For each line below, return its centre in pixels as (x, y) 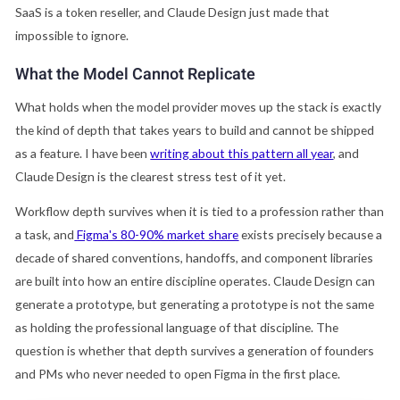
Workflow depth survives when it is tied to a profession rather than (200, 212)
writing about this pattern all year (242, 153)
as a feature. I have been (83, 153)
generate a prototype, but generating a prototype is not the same (195, 304)
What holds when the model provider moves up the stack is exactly (199, 106)
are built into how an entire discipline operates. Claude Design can (196, 281)
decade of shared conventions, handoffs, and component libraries (195, 258)
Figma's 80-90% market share (158, 235)
